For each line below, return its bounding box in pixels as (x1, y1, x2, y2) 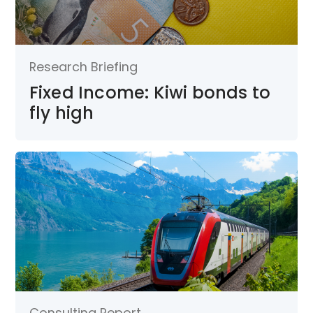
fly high (29, 101, 94, 124)
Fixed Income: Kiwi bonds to (29, 80, 271, 104)
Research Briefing (29, 57, 138, 75)
